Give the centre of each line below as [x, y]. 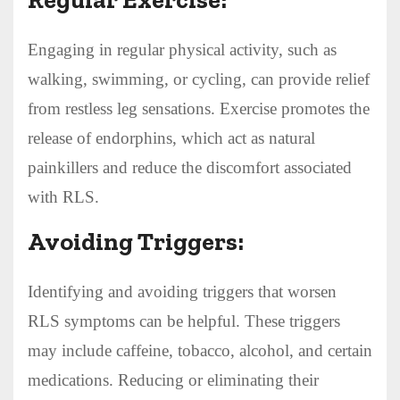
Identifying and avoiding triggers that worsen [182, 291]
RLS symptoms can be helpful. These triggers [184, 321]
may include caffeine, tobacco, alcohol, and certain [200, 350]
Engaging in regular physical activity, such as [182, 49]
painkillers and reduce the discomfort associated [190, 167]
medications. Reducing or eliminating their [173, 379]
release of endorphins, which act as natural [171, 137]
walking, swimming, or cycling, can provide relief [199, 79]
